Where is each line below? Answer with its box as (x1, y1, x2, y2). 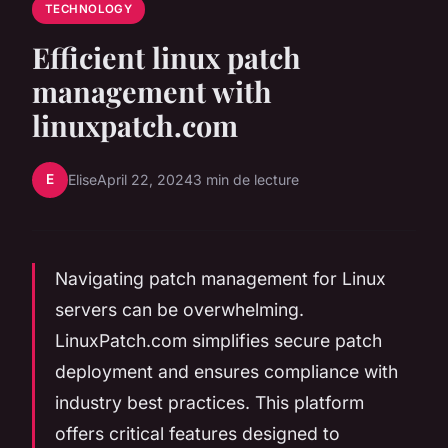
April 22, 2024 (97, 171, 193, 189)
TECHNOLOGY (44, 2, 133, 17)
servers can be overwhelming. (55, 298, 304, 320)
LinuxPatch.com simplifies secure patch (55, 329, 382, 351)
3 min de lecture (193, 171, 299, 189)
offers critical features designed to (55, 422, 340, 444)
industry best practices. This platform (55, 391, 364, 413)
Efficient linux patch (32, 37, 301, 76)
